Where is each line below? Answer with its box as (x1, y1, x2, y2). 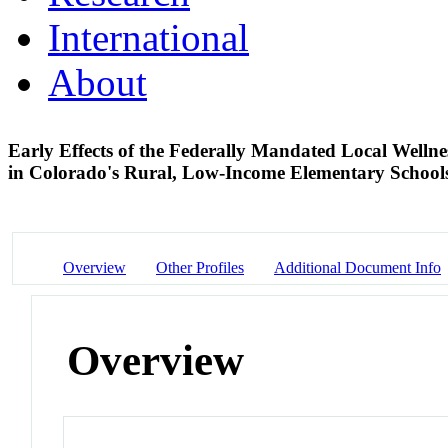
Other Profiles (156, 258, 244, 276)
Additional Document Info (274, 258, 441, 276)
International (48, 15, 249, 59)
